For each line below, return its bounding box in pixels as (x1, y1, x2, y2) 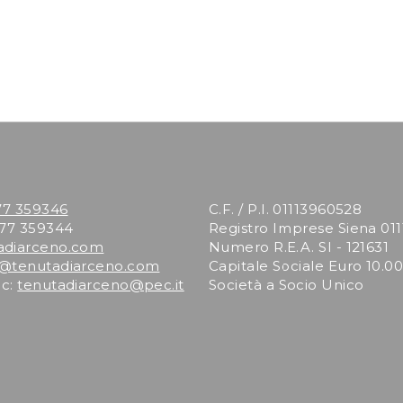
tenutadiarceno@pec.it (17, 276, 184, 293)
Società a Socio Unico (209, 276, 364, 293)
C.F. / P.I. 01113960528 (209, 201, 363, 218)
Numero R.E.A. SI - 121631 (209, 238, 390, 255)
